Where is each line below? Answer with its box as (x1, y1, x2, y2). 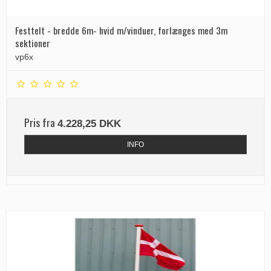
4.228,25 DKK (57, 117, 121, 129)
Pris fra (24, 114, 57, 130)
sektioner (15, 35, 50, 50)
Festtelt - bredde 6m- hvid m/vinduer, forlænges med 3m (15, 22, 227, 38)
